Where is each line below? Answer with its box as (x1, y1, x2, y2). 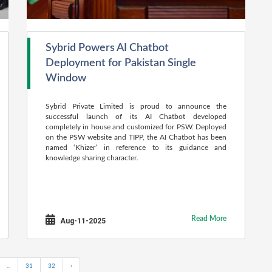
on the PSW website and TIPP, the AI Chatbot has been (46, 134, 226, 141)
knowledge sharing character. (46, 154, 138, 161)
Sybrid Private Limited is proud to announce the (46, 103, 226, 110)
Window (46, 73, 86, 84)
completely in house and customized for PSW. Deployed (46, 123, 226, 131)
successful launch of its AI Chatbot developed (46, 113, 226, 120)
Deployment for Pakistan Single (46, 58, 196, 69)
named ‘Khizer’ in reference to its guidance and (46, 144, 226, 151)
